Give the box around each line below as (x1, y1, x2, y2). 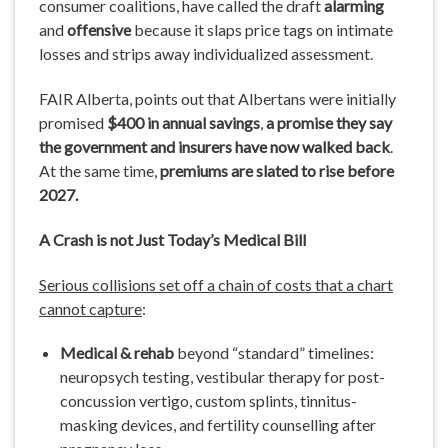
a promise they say (266, 112, 392, 132)
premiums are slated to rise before (160, 160, 394, 180)
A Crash (39, 229, 93, 249)
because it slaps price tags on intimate (134, 20, 393, 40)
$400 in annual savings (107, 112, 260, 132)
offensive (67, 20, 134, 40)
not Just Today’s (110, 229, 220, 249)
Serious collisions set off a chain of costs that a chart (39, 274, 393, 294)
